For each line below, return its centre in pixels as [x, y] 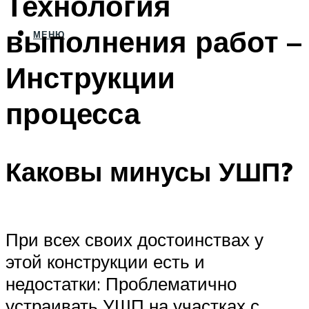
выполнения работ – [153, 41]
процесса [73, 113]
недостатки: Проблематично [121, 283]
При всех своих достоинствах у [134, 239]
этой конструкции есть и [105, 261]
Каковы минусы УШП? [149, 172]
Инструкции [90, 77]
